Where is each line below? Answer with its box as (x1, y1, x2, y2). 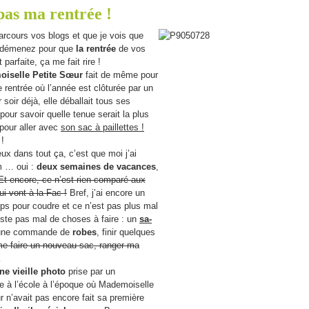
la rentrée (76, 43, 116, 54)
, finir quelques (97, 227, 155, 237)
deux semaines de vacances (37, 161, 156, 172)
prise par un (66, 266, 115, 277)
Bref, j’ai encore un (67, 188, 145, 198)
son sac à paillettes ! (61, 122, 144, 132)
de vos (116, 43, 146, 54)
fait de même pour (83, 70, 158, 80)
